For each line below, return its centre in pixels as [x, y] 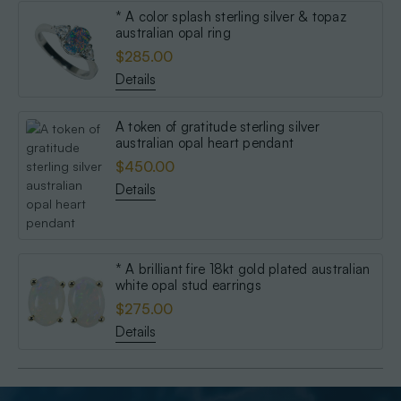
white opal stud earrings [188, 286]
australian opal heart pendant [205, 143]
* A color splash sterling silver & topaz [213, 17]
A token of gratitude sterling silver [217, 127]
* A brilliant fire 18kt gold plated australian [243, 269]
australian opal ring [173, 33]
